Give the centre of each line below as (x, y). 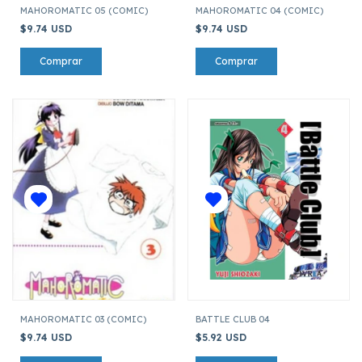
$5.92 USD (222, 337)
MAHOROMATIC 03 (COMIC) (83, 319)
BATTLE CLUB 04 (232, 319)
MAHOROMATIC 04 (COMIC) (259, 10)
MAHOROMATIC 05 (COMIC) (84, 10)
